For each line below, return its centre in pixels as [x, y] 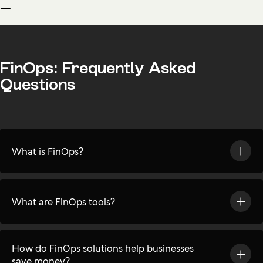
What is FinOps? [48, 151]
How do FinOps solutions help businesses [103, 247]
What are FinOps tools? [63, 201]
